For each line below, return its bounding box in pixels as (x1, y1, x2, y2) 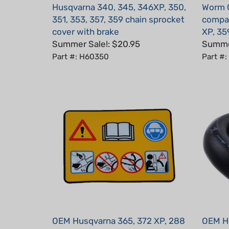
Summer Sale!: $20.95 (52, 24, 140, 34)
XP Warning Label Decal (52, 213, 146, 223)
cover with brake (52, 11, 119, 22)
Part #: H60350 (52, 37, 109, 47)
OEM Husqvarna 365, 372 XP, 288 (52, 201, 185, 211)
